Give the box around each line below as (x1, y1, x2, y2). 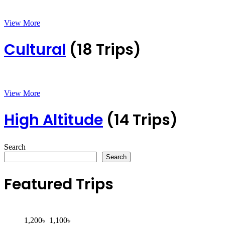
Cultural (4, 39, 66, 60)
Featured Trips (4, 174, 114, 195)
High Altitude (4, 109, 103, 131)
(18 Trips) (69, 39, 141, 60)
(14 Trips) (106, 109, 178, 131)
